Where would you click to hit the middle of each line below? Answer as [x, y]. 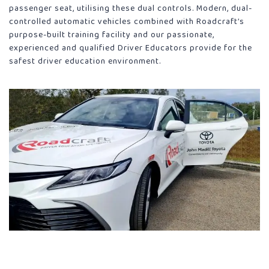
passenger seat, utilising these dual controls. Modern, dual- [131, 9]
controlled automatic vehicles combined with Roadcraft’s [127, 22]
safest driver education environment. [85, 62]
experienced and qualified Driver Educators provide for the [131, 48]
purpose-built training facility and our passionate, [112, 35]
